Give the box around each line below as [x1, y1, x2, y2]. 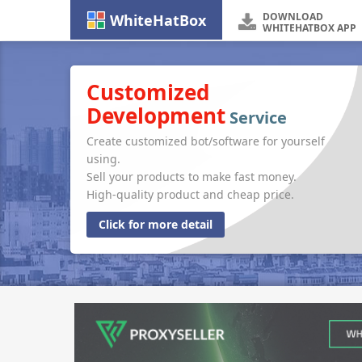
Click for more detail [99, 217, 213, 232]
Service [225, 107, 287, 128]
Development [86, 101, 225, 130]
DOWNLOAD [263, 10, 323, 23]
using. [86, 151, 120, 166]
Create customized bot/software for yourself [86, 133, 325, 149]
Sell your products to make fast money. [86, 169, 297, 184]
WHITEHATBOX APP [263, 21, 356, 35]
